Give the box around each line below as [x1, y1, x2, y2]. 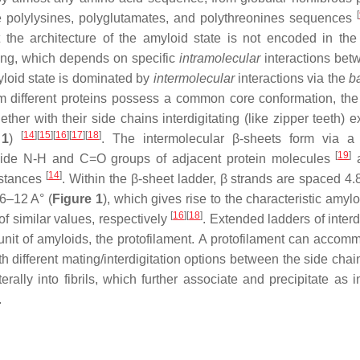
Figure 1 [52, 192, 103, 206]
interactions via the [234, 72, 350, 85]
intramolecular [179, 51, 260, 65]
